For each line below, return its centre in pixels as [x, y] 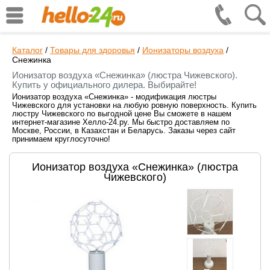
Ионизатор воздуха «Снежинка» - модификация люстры [114, 97]
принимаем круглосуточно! [61, 139]
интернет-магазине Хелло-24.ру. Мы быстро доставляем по [121, 122]
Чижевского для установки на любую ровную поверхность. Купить [134, 105]
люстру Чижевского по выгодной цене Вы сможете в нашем [122, 114]
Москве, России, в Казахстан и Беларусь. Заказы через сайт [124, 130]
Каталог [27, 50]
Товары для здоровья [93, 50]
